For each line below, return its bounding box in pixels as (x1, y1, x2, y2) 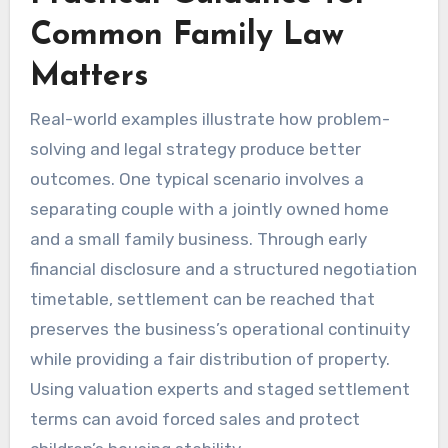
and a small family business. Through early (29, 228, 367, 249)
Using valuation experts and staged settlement (29, 378, 410, 399)
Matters (29, 60, 148, 93)
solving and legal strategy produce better (29, 138, 361, 159)
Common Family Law (29, 19, 344, 52)
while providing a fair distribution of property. (29, 348, 390, 369)
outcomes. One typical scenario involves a (29, 168, 364, 189)
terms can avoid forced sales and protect (29, 408, 360, 429)
